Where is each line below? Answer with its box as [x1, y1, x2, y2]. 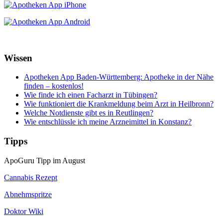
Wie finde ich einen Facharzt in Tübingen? [24, 91, 157, 100]
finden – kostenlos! [24, 82, 84, 91]
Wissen [4, 52, 32, 63]
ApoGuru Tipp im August [4, 156, 85, 165]
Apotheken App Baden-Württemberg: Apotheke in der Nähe [24, 73, 214, 82]
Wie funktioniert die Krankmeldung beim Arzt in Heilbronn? [24, 100, 214, 109]
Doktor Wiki [4, 207, 43, 216]
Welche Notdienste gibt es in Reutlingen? [24, 109, 153, 117]
